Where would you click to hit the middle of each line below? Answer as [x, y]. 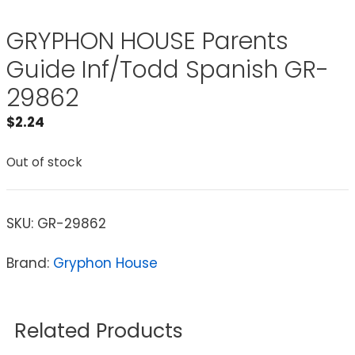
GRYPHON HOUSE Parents [147, 42]
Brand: [30, 263]
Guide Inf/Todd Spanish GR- [168, 70]
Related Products [99, 331]
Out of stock [44, 162]
